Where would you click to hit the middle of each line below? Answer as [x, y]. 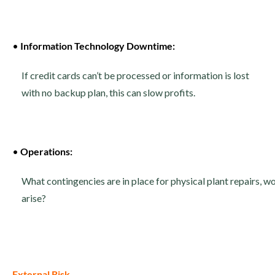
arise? [34, 198]
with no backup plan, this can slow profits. [108, 92]
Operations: [46, 151]
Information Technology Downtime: [98, 46]
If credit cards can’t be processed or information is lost [135, 75]
